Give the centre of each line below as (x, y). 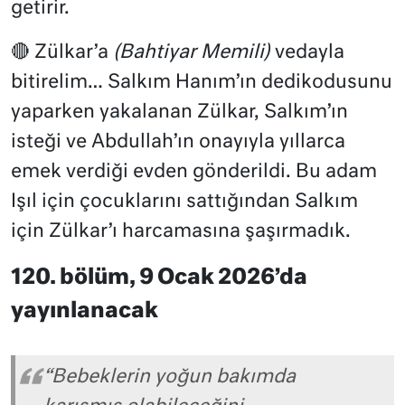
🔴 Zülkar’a (62, 52)
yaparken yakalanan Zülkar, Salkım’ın (179, 112)
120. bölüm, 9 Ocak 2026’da (159, 278)
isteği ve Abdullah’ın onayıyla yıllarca (178, 142)
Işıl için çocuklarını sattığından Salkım (184, 202)
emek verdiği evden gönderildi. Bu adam (194, 172)
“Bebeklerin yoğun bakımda (170, 377)
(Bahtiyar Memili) (194, 52)
